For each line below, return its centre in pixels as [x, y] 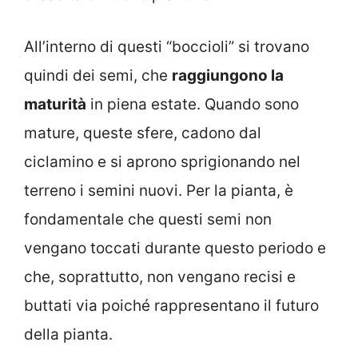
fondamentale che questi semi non [148, 219]
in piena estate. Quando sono [193, 104]
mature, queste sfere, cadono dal [143, 133]
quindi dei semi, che [98, 75]
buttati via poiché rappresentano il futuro [171, 305]
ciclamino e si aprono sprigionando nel [162, 161]
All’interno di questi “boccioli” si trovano [167, 46]
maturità [55, 104]
